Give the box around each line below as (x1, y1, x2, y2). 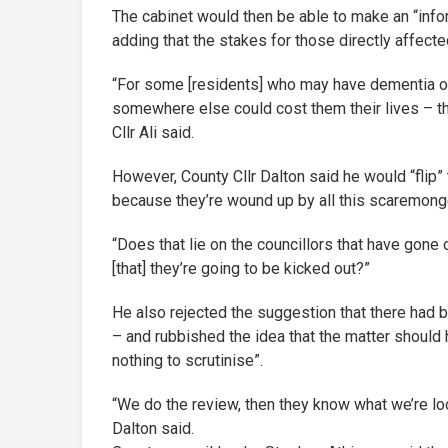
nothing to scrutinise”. (112, 350, 263, 370)
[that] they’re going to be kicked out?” (112, 258, 370, 278)
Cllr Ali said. (112, 122, 194, 142)
